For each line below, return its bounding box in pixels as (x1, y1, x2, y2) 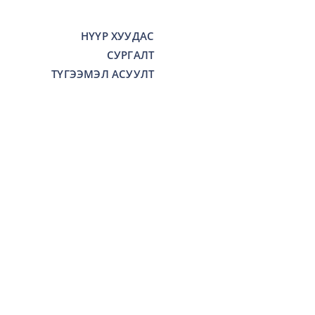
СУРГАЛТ (106, 48, 155, 62)
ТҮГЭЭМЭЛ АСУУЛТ (51, 67, 155, 81)
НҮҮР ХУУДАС (80, 29, 155, 43)
